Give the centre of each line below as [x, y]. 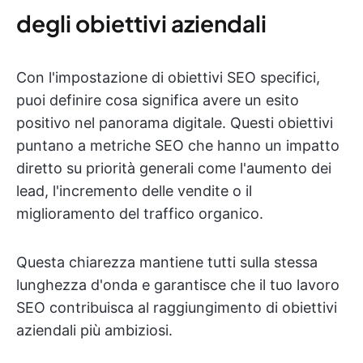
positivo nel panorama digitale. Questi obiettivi [175, 123]
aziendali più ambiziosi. [94, 330]
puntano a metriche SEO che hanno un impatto [178, 145]
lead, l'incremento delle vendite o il [134, 191]
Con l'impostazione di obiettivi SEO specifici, [168, 77]
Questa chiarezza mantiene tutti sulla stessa [167, 262]
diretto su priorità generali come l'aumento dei [174, 168]
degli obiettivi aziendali [141, 23]
